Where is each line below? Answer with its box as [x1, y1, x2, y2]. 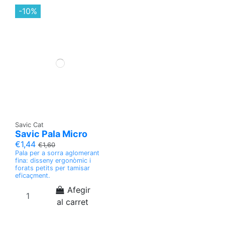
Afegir [67, 184, 91, 195]
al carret [57, 196, 88, 207]
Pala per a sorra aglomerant [15, 149, 99, 157]
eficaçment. [15, 171, 50, 179]
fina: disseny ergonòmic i [15, 156, 91, 164]
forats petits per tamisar [15, 164, 90, 172]
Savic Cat [15, 121, 44, 129]
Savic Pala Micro [15, 128, 87, 139]
